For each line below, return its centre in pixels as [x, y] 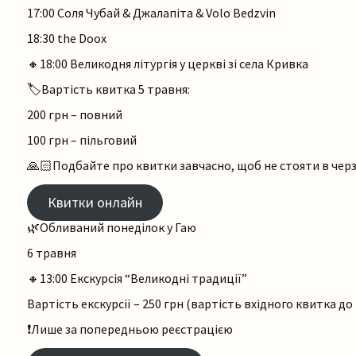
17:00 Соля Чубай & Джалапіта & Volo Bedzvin [151, 13]
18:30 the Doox [67, 39]
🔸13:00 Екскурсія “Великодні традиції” [138, 279]
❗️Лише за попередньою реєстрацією [131, 329]
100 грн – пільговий [83, 140]
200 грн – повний [75, 115]
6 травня [52, 253]
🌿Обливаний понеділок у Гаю [112, 228]
